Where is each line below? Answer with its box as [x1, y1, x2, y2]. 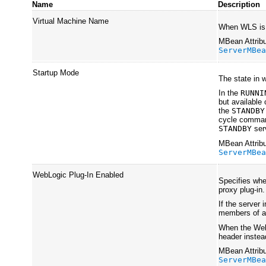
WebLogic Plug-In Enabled [33, 170, 124, 180]
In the [218, 88, 241, 98]
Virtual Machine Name [33, 17, 109, 26]
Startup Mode [33, 68, 80, 78]
